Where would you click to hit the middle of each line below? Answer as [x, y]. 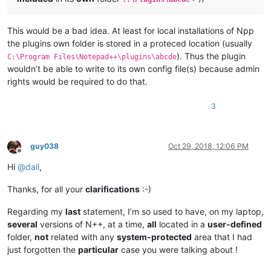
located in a [182, 224]
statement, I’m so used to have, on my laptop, [172, 212]
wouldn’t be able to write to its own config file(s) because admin [133, 69]
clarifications [113, 189]
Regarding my [36, 212]
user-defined [235, 224]
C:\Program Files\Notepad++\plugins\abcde [92, 57]
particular [98, 250]
